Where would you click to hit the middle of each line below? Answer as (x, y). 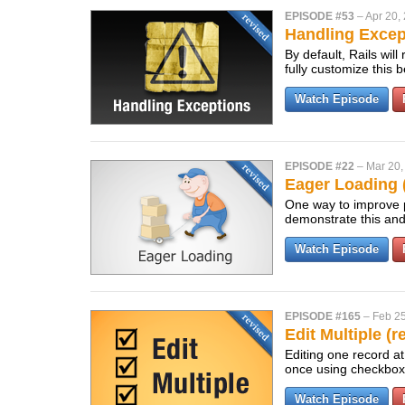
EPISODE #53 (320, 16)
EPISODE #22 (320, 166)
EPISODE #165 (323, 316)
